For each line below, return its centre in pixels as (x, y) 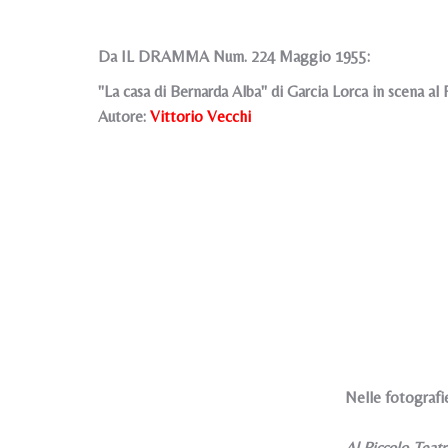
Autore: (122, 116)
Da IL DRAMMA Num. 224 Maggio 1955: (234, 56)
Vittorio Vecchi (198, 116)
